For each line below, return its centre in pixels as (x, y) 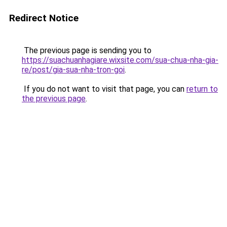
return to (202, 89)
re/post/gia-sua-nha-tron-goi (73, 70)
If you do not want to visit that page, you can (104, 89)
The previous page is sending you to (87, 50)
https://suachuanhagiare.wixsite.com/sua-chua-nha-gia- (120, 60)
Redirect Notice (44, 18)
